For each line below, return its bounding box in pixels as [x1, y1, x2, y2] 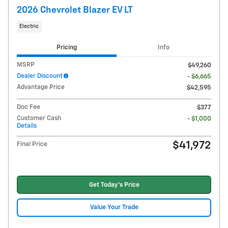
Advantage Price [17, 84, 65, 91]
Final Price [17, 141, 47, 148]
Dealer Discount [17, 73, 63, 80]
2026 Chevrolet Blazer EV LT [17, 5, 133, 15]
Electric [19, 23, 39, 29]
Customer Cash [17, 115, 61, 122]
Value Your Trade [90, 204, 138, 211]
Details [17, 123, 37, 130]
